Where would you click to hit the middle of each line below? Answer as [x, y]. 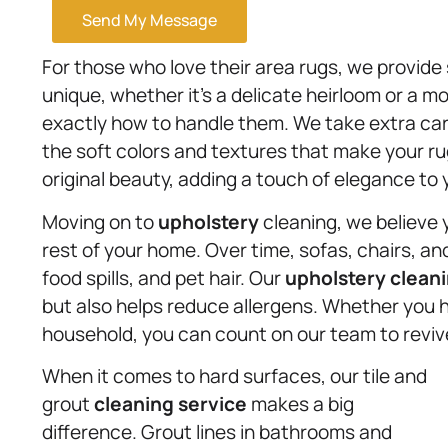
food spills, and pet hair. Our [163, 277]
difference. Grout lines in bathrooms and [217, 432]
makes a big [300, 404]
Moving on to [100, 221]
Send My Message [149, 19]
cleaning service [170, 404]
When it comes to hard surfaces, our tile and [234, 376]
